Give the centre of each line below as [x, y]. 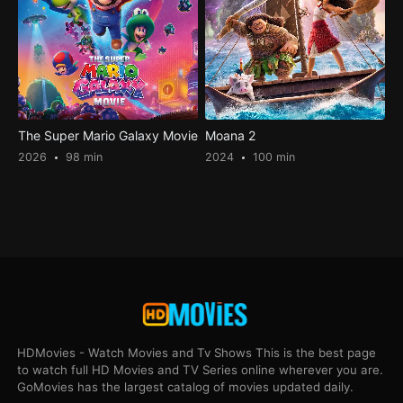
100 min [273, 157]
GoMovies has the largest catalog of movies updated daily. [186, 386]
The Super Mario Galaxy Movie [107, 136]
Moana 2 [231, 136]
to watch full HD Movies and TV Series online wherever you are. [201, 369]
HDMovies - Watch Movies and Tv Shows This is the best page [197, 352]
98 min [82, 157]
